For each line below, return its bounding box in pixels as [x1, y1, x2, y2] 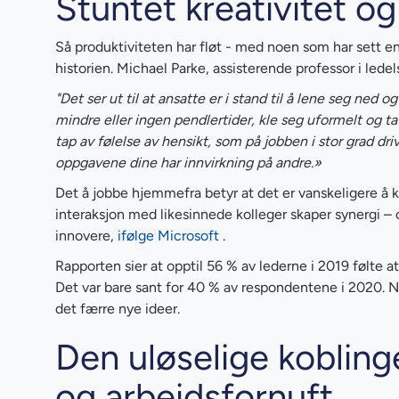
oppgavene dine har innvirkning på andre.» [55, 153, 322, 171]
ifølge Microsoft [118, 226, 219, 244]
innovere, [55, 226, 118, 244]
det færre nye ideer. [55, 299, 180, 317]
